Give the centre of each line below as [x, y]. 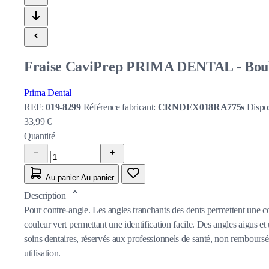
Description [46, 195]
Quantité [40, 136]
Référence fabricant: [120, 107]
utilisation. [43, 253]
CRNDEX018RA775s [202, 107]
